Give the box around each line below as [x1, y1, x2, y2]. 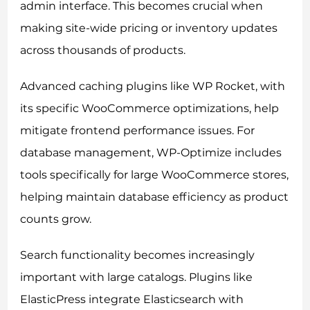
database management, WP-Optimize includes [20, 145, 282, 159]
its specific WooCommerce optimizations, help [20, 101, 280, 115]
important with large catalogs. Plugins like [20, 270, 253, 284]
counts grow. [20, 212, 92, 226]
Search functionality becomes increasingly [20, 248, 255, 262]
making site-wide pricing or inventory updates [20, 21, 278, 35]
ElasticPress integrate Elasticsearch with [20, 292, 244, 306]
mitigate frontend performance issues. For [20, 123, 255, 137]
